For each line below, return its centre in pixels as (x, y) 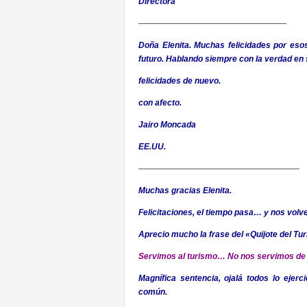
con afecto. (160, 103)
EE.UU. (152, 147)
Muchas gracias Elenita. (185, 191)
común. (153, 292)
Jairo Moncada (167, 125)
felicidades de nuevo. (180, 81)
